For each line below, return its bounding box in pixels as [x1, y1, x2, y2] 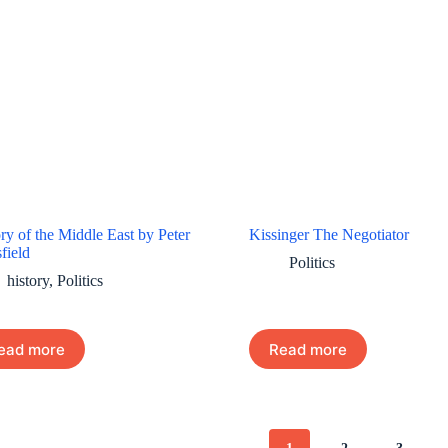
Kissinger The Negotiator [248, 226, 409, 244]
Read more [268, 339, 347, 359]
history [6, 272, 49, 290]
